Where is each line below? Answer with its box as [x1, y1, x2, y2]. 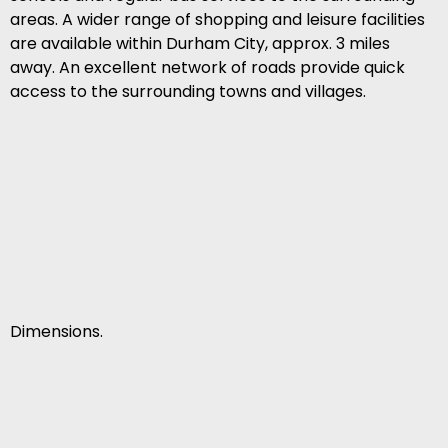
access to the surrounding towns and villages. [10, 80, 366, 104]
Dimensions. [10, 320, 103, 344]
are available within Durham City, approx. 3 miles [10, 32, 390, 56]
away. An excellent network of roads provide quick [10, 56, 405, 80]
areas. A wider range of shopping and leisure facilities [10, 8, 425, 32]
